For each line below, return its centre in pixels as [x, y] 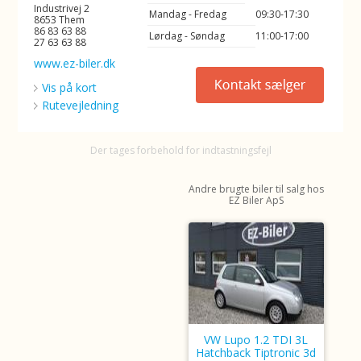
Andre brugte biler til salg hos [256, 189]
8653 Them [60, 20]
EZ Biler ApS [256, 200]
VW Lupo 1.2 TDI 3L [256, 340]
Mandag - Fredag [188, 14]
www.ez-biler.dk [75, 63]
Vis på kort [70, 87]
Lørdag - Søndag [187, 36]
